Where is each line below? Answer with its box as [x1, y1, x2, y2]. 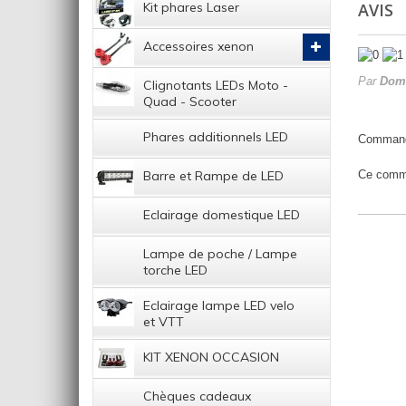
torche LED [143, 262, 208, 279]
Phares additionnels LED [143, 129, 288, 146]
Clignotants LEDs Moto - [143, 77, 288, 94]
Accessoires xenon [143, 38, 254, 55]
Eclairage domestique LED [143, 207, 300, 224]
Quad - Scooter [143, 93, 237, 111]
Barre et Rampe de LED [143, 168, 284, 185]
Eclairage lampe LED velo [143, 297, 295, 314]
